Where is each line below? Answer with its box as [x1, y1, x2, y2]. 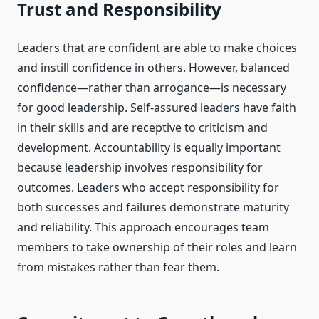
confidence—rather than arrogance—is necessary [17, 80, 286, 96]
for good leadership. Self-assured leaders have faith [17, 100, 296, 116]
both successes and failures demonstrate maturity [17, 199, 289, 216]
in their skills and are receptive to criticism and [17, 120, 268, 136]
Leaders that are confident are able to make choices [17, 40, 297, 56]
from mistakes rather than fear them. [17, 259, 219, 276]
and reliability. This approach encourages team [17, 219, 269, 236]
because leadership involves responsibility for [17, 159, 263, 176]
